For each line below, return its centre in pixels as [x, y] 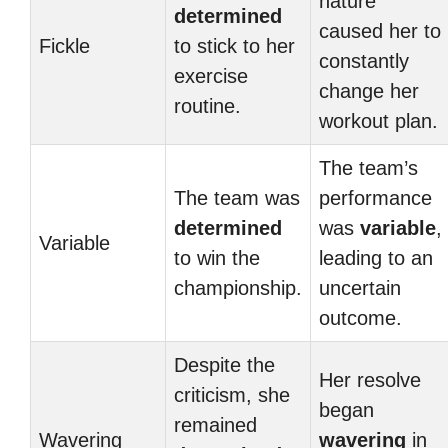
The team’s [368, 168]
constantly [364, 61]
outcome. [360, 318]
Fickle [64, 46]
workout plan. [378, 121]
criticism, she [232, 395]
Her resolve [370, 380]
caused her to [380, 31]
